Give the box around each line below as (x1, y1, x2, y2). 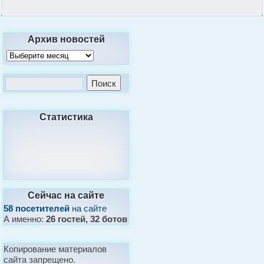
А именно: (4, 213, 47, 224)
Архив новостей (27, 31, 105, 45)
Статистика (39, 109, 93, 123)
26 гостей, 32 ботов (46, 213, 128, 224)
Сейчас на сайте (28, 187, 105, 202)
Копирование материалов (4, 243, 107, 254)
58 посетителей (4, 203, 70, 213)
